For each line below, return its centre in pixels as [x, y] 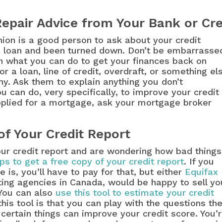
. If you [199, 162]
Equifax [202, 172]
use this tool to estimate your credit [135, 193]
